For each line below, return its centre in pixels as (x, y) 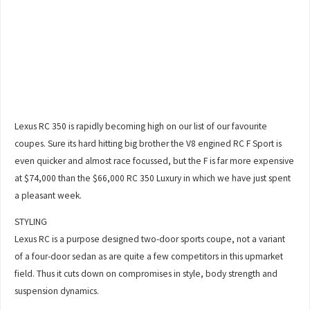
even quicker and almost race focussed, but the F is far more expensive (155, 161)
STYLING (31, 222)
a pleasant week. (48, 195)
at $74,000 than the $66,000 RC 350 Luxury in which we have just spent (153, 178)
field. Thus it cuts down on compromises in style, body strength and (146, 274)
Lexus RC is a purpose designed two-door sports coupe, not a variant (150, 239)
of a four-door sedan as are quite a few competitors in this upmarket (149, 257)
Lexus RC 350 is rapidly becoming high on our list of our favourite (141, 126)
